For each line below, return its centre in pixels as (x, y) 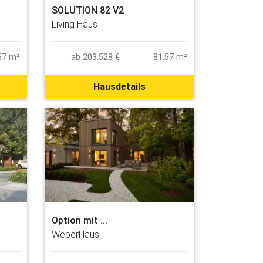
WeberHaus (75, 234)
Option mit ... (80, 220)
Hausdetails (119, 87)
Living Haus (75, 25)
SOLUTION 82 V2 (88, 11)
